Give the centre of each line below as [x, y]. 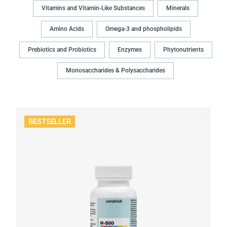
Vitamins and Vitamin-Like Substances [93, 8]
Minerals [178, 8]
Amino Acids [67, 29]
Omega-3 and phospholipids [143, 29]
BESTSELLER [50, 121]
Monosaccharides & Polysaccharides [116, 71]
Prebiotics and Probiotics [62, 50]
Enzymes [129, 50]
